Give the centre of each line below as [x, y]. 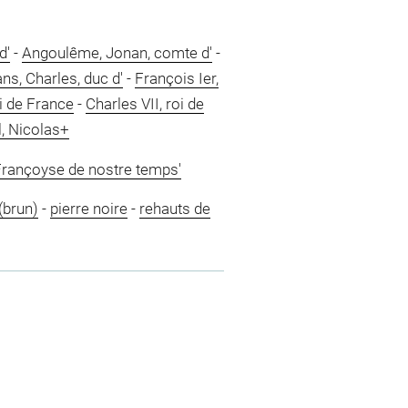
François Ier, [176, 78]
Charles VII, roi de [144, 104]
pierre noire [88, 209]
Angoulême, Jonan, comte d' [117, 53]
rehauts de [174, 209]
